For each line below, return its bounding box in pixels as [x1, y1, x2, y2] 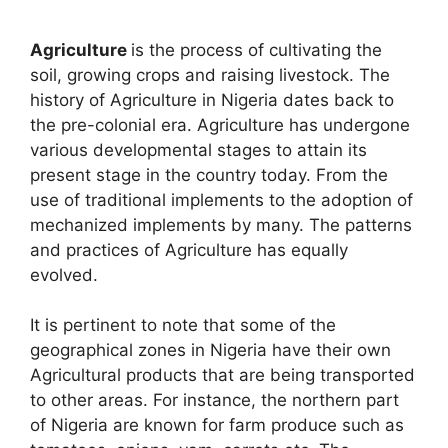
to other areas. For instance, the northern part [30, 390, 399, 411]
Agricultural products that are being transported [30, 365, 415, 386]
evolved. [30, 264, 98, 285]
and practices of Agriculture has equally [30, 239, 348, 260]
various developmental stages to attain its [30, 139, 367, 160]
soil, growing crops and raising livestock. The [30, 64, 390, 85]
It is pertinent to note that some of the [30, 315, 336, 336]
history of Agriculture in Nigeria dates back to [30, 89, 394, 110]
